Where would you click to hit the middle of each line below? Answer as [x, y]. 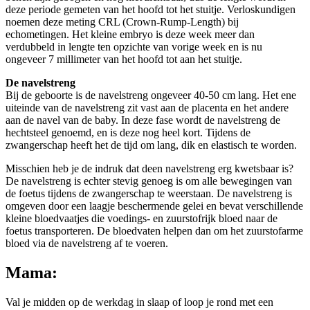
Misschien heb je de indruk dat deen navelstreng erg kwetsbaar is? [149, 168]
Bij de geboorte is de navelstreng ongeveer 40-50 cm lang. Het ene [151, 95]
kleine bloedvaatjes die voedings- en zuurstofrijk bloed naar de [142, 218]
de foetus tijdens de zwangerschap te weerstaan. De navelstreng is [149, 193]
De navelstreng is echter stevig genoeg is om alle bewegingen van [149, 181]
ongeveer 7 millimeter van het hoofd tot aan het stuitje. [124, 59]
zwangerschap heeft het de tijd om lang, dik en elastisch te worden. [151, 145]
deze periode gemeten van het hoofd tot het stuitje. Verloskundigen [151, 9]
